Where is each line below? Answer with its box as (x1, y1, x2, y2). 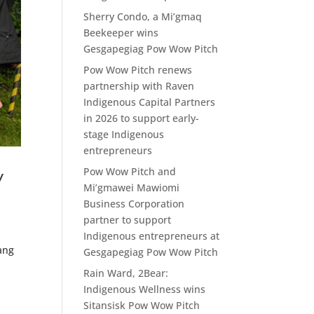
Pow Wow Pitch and (83, 165, 177, 179)
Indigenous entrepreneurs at (83, 229, 220, 243)
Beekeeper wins (83, 26, 159, 40)
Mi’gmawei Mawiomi (83, 181, 180, 195)
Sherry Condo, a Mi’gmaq (83, 10, 203, 24)
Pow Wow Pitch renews (83, 63, 193, 77)
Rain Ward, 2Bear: (83, 266, 169, 280)
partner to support (83, 213, 172, 227)
